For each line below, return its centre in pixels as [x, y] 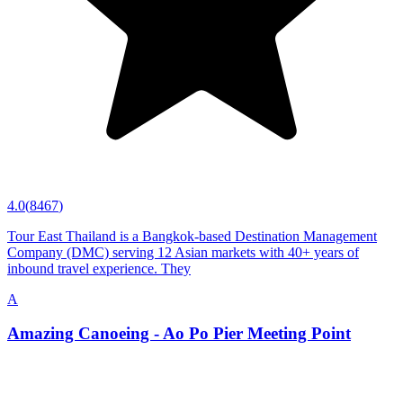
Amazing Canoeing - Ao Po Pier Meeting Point [179, 334]
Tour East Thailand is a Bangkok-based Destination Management [192, 236]
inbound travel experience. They [99, 268]
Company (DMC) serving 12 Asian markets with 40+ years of [183, 252]
